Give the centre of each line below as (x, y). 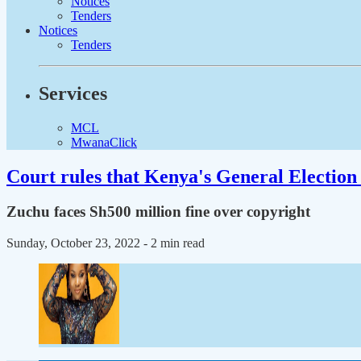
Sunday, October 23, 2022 (75, 243)
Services (73, 93)
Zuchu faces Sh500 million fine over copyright (158, 212)
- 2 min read (174, 243)
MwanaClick (104, 142)
